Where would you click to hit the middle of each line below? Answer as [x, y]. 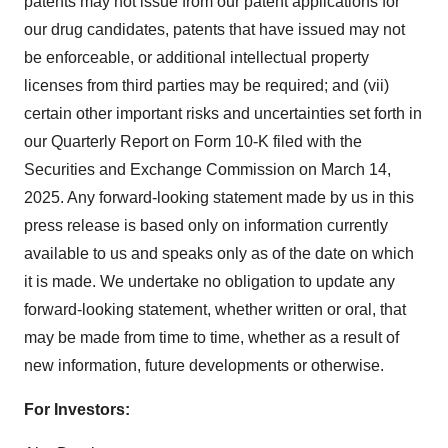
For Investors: [77, 410]
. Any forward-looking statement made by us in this [237, 198]
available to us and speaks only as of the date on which [219, 254]
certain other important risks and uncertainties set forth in [223, 114]
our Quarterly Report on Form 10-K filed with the [193, 142]
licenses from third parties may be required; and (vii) [206, 86]
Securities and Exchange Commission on [172, 170]
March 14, [356, 170]
